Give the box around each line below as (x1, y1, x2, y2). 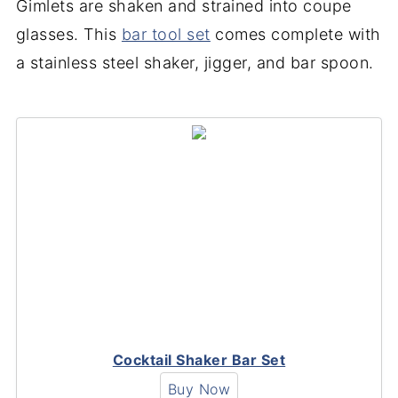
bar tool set (121, 25, 211, 44)
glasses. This (15, 25, 122, 44)
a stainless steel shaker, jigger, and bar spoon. (15, 53, 374, 72)
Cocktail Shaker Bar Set (112, 351, 286, 369)
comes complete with (210, 25, 381, 44)
